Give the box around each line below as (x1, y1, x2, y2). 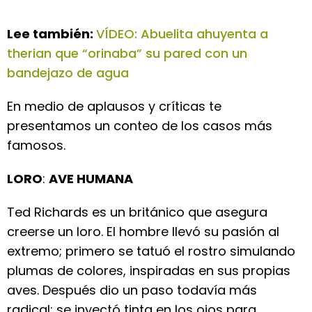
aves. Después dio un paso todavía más (7, 281, 257, 299)
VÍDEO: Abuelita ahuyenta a (96, 25, 268, 42)
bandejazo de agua (7, 64, 129, 81)
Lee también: (7, 25, 96, 42)
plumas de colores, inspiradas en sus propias (7, 262, 290, 279)
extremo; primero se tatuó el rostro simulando (7, 242, 295, 260)
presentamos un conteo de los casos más (7, 117, 272, 134)
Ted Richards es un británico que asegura (7, 203, 267, 221)
